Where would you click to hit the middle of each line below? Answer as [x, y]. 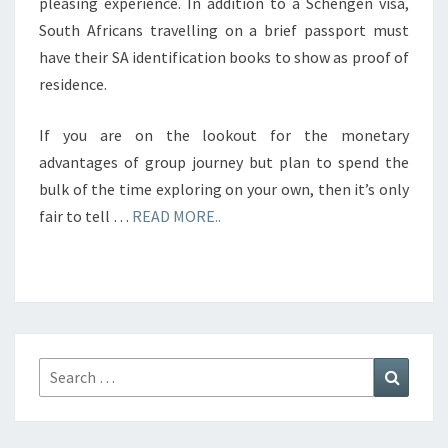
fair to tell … [85, 216]
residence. [73, 84]
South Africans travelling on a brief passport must [224, 30]
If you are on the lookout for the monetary [224, 135]
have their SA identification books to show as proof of [224, 57]
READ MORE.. [176, 216]
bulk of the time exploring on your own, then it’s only [224, 189]
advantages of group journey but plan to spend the [224, 162]
